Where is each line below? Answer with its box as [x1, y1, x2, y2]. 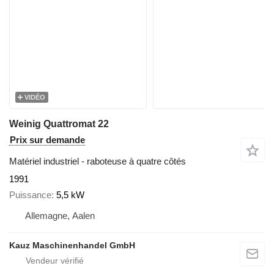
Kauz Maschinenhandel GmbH [9, 240, 135, 251]
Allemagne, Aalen [25, 210, 95, 221]
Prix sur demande [10, 134, 85, 145]
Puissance [9, 190, 51, 201]
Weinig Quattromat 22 [9, 118, 109, 129]
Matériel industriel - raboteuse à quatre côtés [9, 155, 186, 166]
